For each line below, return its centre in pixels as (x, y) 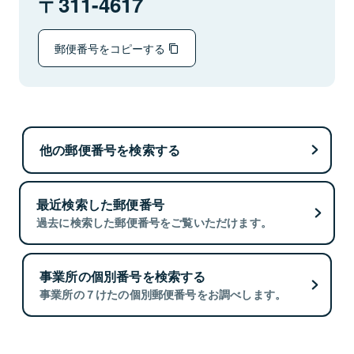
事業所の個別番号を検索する (123, 276)
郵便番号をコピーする (111, 48)
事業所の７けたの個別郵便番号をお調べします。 (163, 294)
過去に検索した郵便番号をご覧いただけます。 (154, 222)
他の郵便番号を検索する (110, 149)
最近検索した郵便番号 (100, 205)
